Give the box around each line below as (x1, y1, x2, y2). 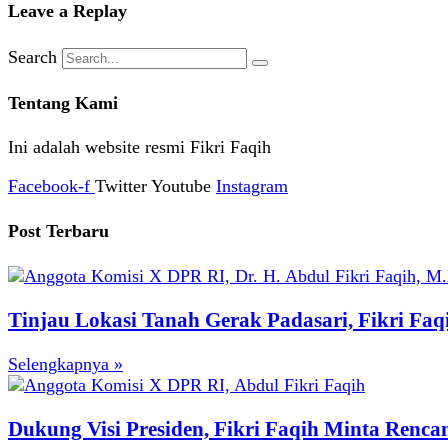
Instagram (216, 176, 288, 197)
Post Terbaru (8, 221, 109, 242)
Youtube (151, 176, 211, 197)
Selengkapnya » (8, 354, 123, 375)
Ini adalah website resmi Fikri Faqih (8, 137, 271, 158)
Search (8, 46, 57, 67)
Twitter (95, 176, 147, 197)
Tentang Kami (8, 92, 118, 113)
